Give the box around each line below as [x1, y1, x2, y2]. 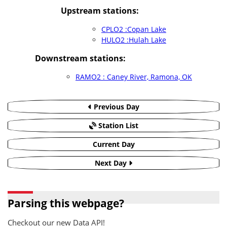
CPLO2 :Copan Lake [101, 24, 166, 34]
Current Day [92, 139, 135, 149]
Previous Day [91, 102, 139, 111]
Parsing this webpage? [8, 196, 124, 210]
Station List [96, 121, 138, 130]
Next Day [95, 158, 129, 168]
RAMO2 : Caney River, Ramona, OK [75, 72, 192, 82]
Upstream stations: [61, 5, 139, 16]
